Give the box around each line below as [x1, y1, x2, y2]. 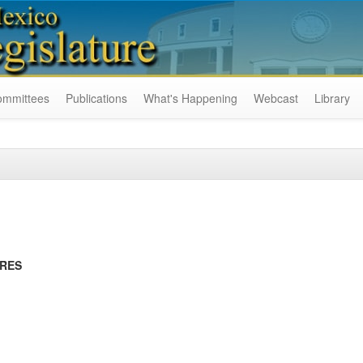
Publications [66, 90, 127, 106]
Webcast [254, 90, 298, 106]
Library [314, 90, 350, 106]
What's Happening [143, 90, 237, 106]
